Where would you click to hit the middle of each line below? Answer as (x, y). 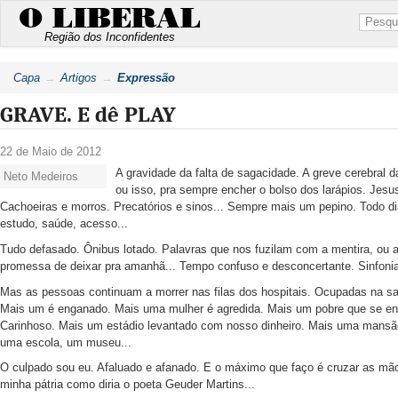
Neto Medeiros (41, 176)
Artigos (79, 78)
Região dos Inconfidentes (110, 37)
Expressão (146, 78)
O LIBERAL (110, 19)
